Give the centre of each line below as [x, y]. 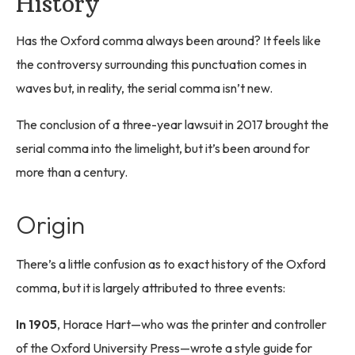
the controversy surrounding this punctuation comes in [161, 65]
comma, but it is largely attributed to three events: [151, 288]
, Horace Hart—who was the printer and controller [192, 324]
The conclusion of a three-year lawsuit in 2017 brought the [172, 125]
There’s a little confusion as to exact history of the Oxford [171, 264]
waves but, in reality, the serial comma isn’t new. [144, 88]
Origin [50, 225]
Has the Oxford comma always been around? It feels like [168, 41]
